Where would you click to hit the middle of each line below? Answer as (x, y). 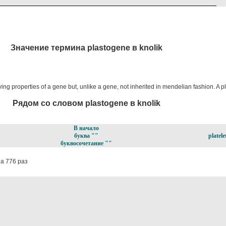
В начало (86, 128)
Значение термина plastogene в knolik (86, 47)
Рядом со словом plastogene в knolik (86, 103)
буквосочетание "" (86, 144)
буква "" (86, 136)
